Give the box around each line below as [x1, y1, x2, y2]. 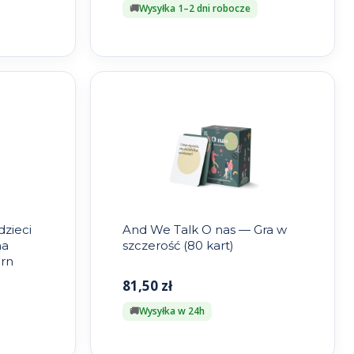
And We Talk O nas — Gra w [122, 222, 287, 238]
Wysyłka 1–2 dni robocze [138, 2, 250, 16]
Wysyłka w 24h [138, 304, 205, 318]
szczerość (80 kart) [122, 238, 234, 254]
